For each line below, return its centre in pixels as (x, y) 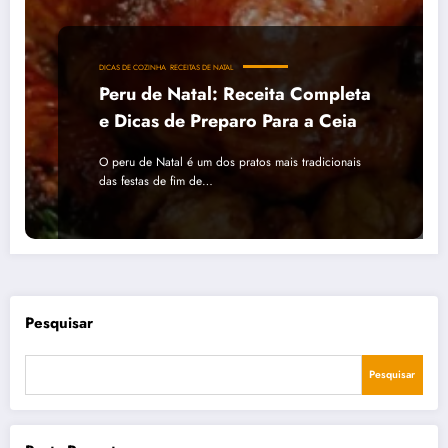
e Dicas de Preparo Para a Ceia (228, 120)
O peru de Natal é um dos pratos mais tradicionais (230, 161)
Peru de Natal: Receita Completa (235, 93)
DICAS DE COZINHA (132, 67)
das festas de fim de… (156, 180)
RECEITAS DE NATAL (201, 67)
